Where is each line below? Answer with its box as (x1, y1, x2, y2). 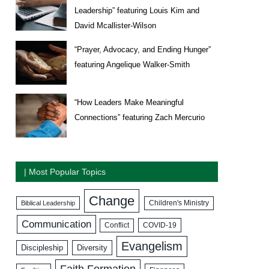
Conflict (104, 221, 130, 229)
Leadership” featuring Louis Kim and (74, 5, 199, 15)
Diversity (76, 243, 107, 252)
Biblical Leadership (21, 199, 76, 207)
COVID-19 (142, 220, 177, 229)
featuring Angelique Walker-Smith (74, 59, 190, 69)
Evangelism (121, 239, 183, 253)
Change (89, 193, 135, 208)
